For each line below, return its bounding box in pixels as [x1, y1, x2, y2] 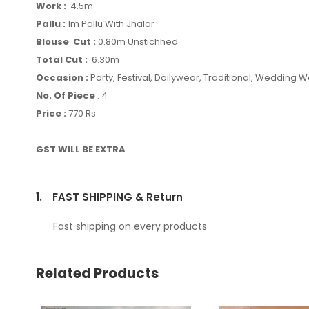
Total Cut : [36, 53, 88, 66]
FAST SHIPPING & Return [52, 190, 183, 204]
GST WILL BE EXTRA [36, 143, 126, 156]
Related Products [36, 263, 159, 283]
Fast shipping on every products [53, 219, 207, 233]
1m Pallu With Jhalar [66, 17, 154, 30]
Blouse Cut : [36, 35, 98, 48]
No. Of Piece [36, 89, 95, 102]
